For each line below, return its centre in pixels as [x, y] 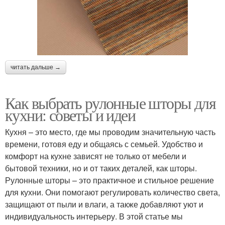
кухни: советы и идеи [70, 115]
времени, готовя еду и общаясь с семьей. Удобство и [104, 144]
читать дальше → [36, 67]
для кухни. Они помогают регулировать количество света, [113, 192]
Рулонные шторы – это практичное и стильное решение [109, 180]
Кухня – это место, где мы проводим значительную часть [110, 132]
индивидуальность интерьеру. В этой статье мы [94, 216]
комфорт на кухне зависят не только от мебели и [96, 156]
